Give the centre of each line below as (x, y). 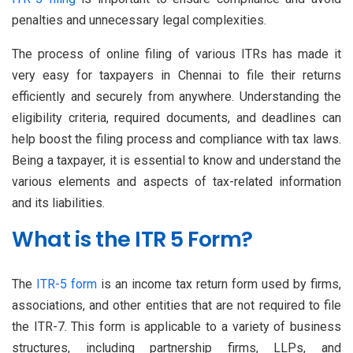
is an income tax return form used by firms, (219, 284)
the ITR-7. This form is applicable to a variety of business (176, 326)
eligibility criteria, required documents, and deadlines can (176, 117)
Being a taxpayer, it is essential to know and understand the (176, 160)
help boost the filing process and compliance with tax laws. (176, 139)
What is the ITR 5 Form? (132, 239)
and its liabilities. (58, 203)
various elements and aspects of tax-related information (176, 181)
